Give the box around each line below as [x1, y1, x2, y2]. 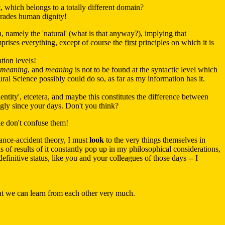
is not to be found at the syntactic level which [73, 65, 217, 74]
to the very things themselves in [104, 136, 205, 145]
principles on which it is [137, 38, 214, 47]
